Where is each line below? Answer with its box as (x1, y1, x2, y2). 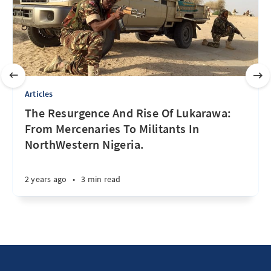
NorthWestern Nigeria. (25, 137, 145, 152)
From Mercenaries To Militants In (25, 121, 200, 137)
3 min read (81, 174, 121, 185)
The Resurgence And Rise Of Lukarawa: (25, 105, 232, 121)
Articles (25, 88, 53, 100)
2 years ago (25, 174, 67, 185)
